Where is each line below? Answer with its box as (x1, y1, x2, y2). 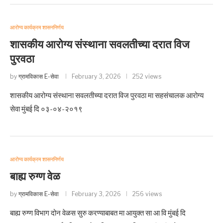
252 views (132, 73, 161, 80)
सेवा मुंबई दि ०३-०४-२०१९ (10, 105, 83, 113)
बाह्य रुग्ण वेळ (10, 170, 60, 183)
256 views (132, 190, 162, 198)
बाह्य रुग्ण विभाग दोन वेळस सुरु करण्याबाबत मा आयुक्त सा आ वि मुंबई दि (10, 209, 186, 218)
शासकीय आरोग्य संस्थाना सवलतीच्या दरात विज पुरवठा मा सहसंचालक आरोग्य (10, 91, 204, 100)
